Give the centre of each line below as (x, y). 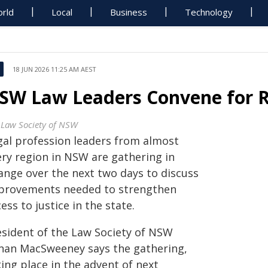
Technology (209, 12)
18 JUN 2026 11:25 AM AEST (54, 69)
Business (129, 12)
